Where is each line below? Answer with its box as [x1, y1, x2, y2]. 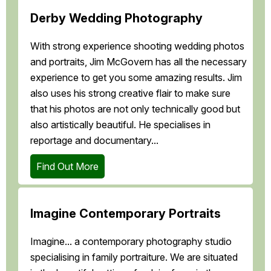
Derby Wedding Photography [30, 11, 203, 26]
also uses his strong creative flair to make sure [30, 87, 230, 100]
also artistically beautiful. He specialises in [30, 119, 211, 131]
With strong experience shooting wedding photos [30, 40, 244, 53]
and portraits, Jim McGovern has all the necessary [30, 56, 247, 68]
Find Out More [36, 160, 99, 173]
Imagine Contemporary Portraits [30, 206, 221, 221]
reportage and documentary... [30, 134, 158, 147]
